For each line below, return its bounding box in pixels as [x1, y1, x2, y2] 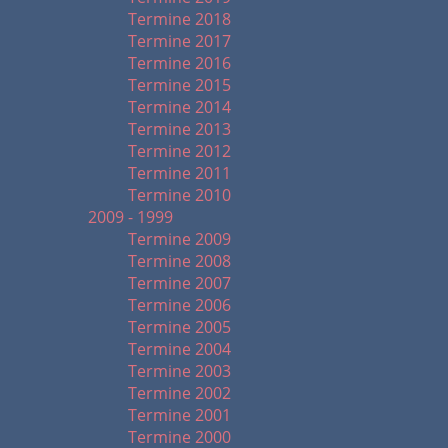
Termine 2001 [128, 404, 231, 426]
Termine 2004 [128, 338, 231, 360]
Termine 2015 [128, 74, 231, 96]
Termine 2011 [128, 162, 231, 184]
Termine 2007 [128, 272, 231, 294]
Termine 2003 [128, 360, 231, 382]
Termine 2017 [128, 30, 231, 52]
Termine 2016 [128, 52, 231, 74]
